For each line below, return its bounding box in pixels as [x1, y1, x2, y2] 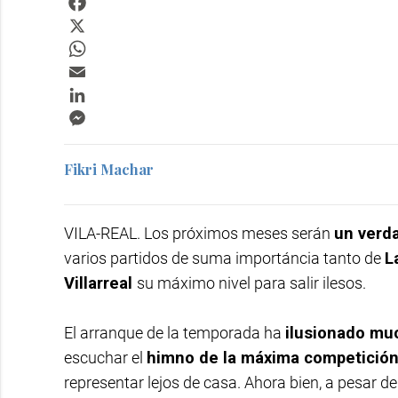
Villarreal [64, 274, 137, 292]
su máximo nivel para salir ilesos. [137, 274, 366, 292]
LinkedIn [89, 82, 142, 99]
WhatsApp [89, 36, 153, 53]
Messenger [89, 105, 161, 123]
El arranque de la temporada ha [64, 322, 285, 342]
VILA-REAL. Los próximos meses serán [64, 224, 334, 243]
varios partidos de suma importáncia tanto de [64, 249, 385, 267]
